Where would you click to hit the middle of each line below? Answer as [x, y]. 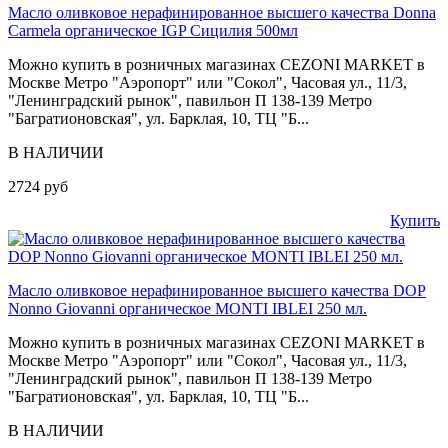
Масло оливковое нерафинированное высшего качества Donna [222, 12]
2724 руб [38, 186]
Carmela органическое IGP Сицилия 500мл [153, 30]
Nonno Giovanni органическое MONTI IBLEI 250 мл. [187, 308]
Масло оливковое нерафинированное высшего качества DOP [217, 290]
